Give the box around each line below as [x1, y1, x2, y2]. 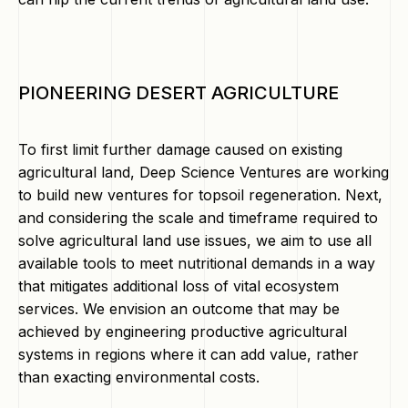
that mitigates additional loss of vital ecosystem [18, 277, 339, 295]
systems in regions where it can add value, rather [18, 345, 359, 363]
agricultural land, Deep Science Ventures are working [18, 163, 389, 181]
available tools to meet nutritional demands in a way [18, 254, 375, 272]
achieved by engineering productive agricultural [18, 322, 347, 341]
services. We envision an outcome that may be [18, 300, 340, 318]
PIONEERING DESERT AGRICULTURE [18, 82, 339, 104]
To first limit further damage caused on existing [18, 140, 342, 158]
